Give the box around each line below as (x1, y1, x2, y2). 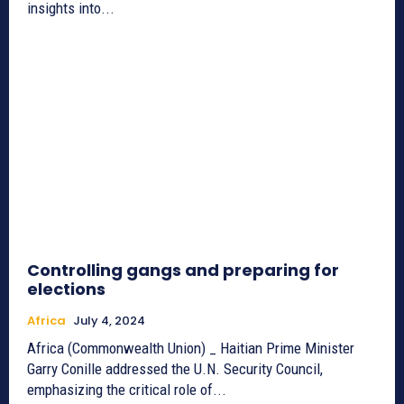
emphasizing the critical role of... (27, 380, 226, 399)
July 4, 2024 (73, 311, 145, 329)
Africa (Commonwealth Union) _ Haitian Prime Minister (27, 338, 354, 357)
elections (27, 277, 106, 300)
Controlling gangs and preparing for (27, 258, 339, 281)
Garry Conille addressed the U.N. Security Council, (27, 359, 323, 378)
